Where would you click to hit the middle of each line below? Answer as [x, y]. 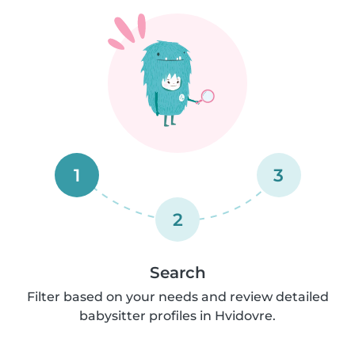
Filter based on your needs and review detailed [177, 296]
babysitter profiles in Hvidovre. [177, 315]
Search [177, 272]
